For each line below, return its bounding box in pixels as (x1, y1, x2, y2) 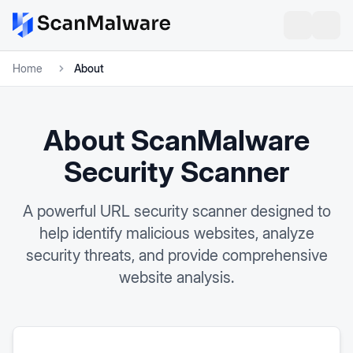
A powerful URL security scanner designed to (22, 202, 331, 221)
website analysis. (119, 268, 234, 287)
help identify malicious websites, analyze (39, 224, 314, 243)
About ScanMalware (43, 123, 310, 158)
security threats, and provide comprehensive (25, 246, 328, 265)
